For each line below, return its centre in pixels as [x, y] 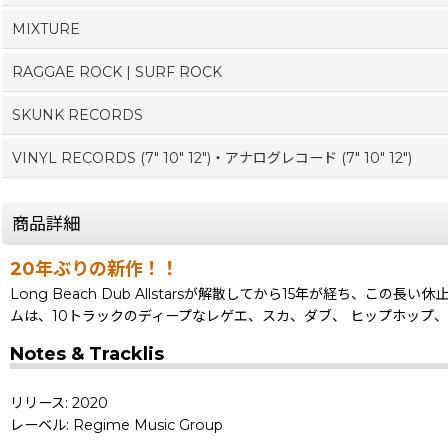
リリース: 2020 [59, 402]
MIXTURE [46, 28]
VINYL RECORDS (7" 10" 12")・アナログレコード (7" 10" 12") [212, 157]
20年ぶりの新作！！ [94, 268]
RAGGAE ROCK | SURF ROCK [117, 71]
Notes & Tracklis [87, 353]
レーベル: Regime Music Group [116, 424]
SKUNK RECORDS [77, 114]
